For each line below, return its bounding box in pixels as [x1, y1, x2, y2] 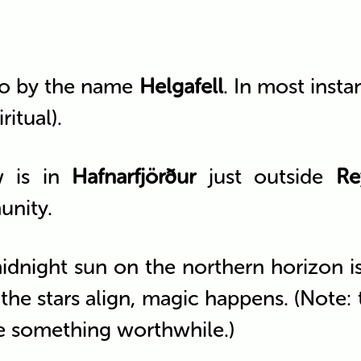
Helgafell [139, 73, 223, 99]
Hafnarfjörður [72, 164, 197, 189]
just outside [196, 164, 336, 189]
